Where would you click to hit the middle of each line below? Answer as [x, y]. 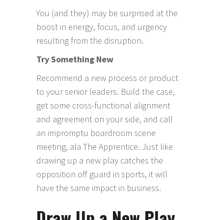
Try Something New [75, 59]
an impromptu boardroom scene [96, 133]
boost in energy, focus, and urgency [102, 27]
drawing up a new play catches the [100, 160]
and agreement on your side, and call [105, 119]
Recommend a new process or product [107, 78]
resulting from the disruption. [92, 41]
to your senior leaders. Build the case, [106, 92]
